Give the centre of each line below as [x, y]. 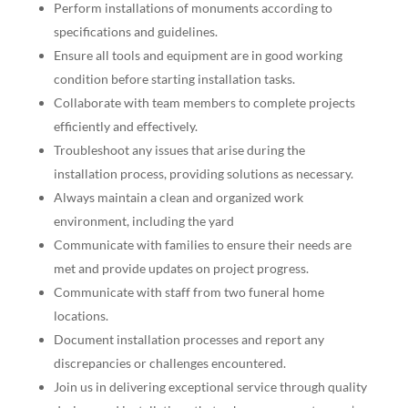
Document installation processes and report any [189, 339]
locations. [81, 316]
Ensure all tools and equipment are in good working [198, 55]
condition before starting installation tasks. [174, 79]
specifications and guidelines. [135, 31]
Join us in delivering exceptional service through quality [210, 387]
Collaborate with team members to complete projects [204, 102]
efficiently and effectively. [125, 126]
